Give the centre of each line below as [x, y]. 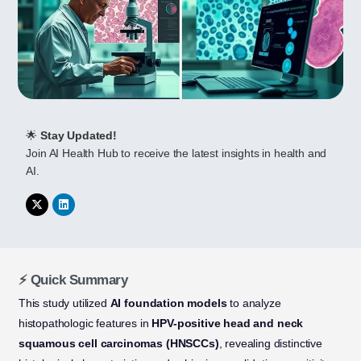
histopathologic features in [85, 324]
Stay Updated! [79, 136]
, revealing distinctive [270, 344]
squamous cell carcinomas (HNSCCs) [118, 344]
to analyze [254, 303]
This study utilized [64, 303]
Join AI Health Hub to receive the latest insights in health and [176, 154]
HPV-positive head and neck [228, 324]
